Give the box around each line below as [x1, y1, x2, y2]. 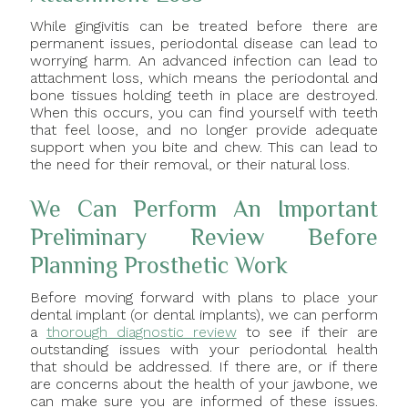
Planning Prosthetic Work [29, 251, 288, 279]
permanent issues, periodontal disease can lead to [29, 34, 379, 52]
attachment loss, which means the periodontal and [29, 68, 379, 87]
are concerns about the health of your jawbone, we [29, 374, 379, 393]
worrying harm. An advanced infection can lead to [29, 51, 379, 69]
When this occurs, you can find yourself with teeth [29, 103, 379, 121]
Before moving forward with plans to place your [29, 288, 379, 306]
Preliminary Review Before [29, 223, 379, 250]
